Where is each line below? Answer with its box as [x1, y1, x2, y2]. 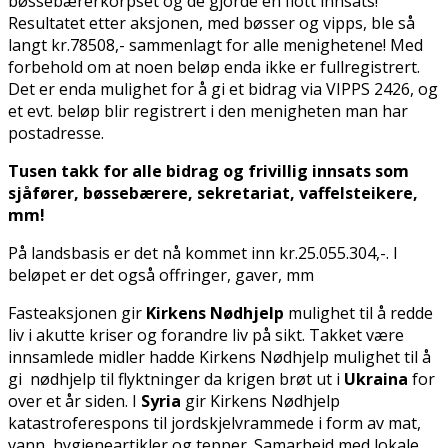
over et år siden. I [8, 389, 141, 412]
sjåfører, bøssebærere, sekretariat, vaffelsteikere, [8, 181, 418, 204]
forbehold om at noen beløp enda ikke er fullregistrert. [8, 55, 420, 78]
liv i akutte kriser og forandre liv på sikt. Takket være [8, 323, 404, 346]
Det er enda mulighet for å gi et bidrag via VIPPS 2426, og [8, 77, 438, 100]
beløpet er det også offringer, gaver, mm [8, 263, 314, 286]
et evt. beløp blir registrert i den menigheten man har [8, 99, 408, 122]
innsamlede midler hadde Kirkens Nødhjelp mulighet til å [8, 345, 431, 368]
